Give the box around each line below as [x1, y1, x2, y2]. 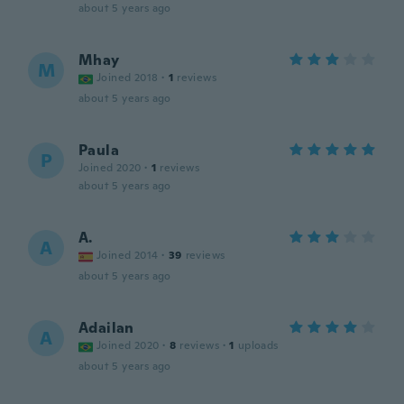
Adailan [78, 318, 134, 337]
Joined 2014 [96, 248, 159, 262]
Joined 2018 [96, 70, 159, 85]
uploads [237, 338, 279, 353]
